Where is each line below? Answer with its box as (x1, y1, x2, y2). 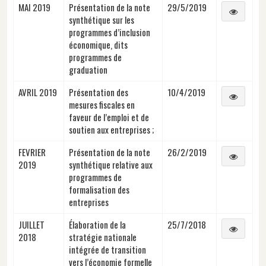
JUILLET (18, 217, 45, 231)
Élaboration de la (69, 217, 126, 231)
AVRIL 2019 (18, 85, 57, 99)
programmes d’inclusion (69, 25, 150, 39)
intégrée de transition (69, 242, 146, 256)
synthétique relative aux (69, 157, 153, 171)
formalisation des (69, 182, 129, 196)
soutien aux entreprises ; (69, 122, 154, 136)
